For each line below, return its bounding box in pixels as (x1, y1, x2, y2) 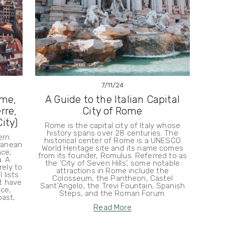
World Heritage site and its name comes (42, 143, 183, 153)
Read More (93, 202, 132, 212)
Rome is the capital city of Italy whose (44, 121, 180, 130)
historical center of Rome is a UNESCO (44, 136, 181, 145)
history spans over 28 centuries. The (47, 128, 178, 138)
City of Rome (82, 104, 143, 117)
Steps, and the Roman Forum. (59, 188, 166, 198)
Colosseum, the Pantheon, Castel (52, 173, 173, 183)
